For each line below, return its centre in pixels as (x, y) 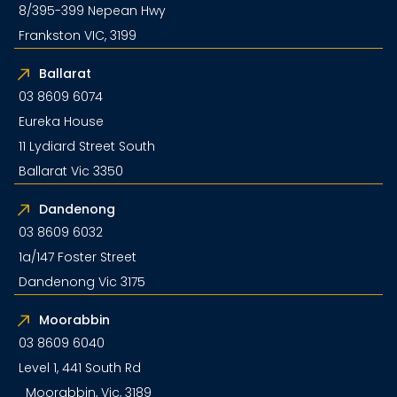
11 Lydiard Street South (87, 146)
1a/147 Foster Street (78, 257)
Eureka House (65, 121)
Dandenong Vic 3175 (82, 281)
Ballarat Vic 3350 (71, 171)
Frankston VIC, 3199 (78, 35)
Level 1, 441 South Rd (80, 367)
